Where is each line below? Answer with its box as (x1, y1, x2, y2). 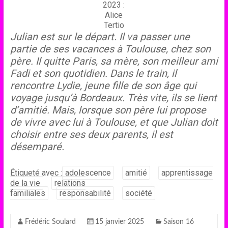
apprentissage (161, 168, 213, 178)
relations (54, 178, 85, 188)
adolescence (65, 168, 111, 178)
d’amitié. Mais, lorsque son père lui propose (10, 104, 206, 116)
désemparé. (10, 140, 64, 153)
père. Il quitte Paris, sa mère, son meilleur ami (10, 55, 218, 67)
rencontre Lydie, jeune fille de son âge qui (10, 79, 196, 92)
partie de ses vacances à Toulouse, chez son (10, 43, 211, 55)
